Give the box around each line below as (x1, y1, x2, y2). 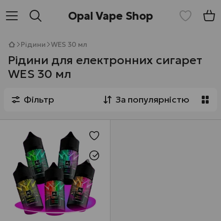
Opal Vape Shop (68, 9, 153, 23)
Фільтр (24, 94, 54, 105)
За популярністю (115, 94, 189, 105)
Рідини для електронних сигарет (8, 53, 202, 68)
